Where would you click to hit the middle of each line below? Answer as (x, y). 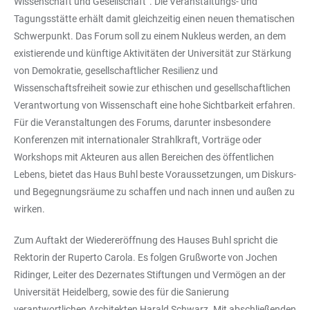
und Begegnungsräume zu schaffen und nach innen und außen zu (154, 191)
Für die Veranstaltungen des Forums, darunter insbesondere (142, 122)
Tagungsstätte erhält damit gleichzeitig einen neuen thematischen (154, 18)
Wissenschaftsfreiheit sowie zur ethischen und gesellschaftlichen (152, 88)
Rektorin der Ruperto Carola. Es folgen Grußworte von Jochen (146, 257)
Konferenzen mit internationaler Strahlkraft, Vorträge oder (138, 139)
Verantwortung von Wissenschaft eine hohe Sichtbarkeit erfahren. (155, 105)
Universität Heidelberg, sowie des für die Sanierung (121, 292)
